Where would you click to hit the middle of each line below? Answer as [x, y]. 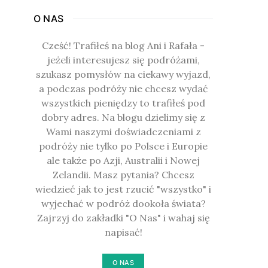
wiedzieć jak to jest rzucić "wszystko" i [123, 189]
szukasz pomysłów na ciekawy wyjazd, [123, 74]
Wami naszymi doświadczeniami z [123, 132]
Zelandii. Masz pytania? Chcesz [123, 175]
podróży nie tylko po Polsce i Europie [123, 146]
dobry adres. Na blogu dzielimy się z [123, 118]
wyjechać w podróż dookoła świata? [123, 204]
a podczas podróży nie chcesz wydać [123, 89]
